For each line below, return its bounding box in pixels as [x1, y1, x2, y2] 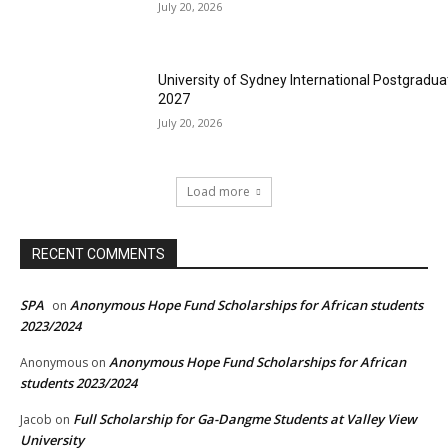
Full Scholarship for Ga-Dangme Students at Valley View [73, 409, 417, 428]
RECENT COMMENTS [32, 245, 165, 262]
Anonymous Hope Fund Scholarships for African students [70, 295, 423, 314]
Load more [187, 182, 250, 200]
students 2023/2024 [20, 373, 137, 392]
